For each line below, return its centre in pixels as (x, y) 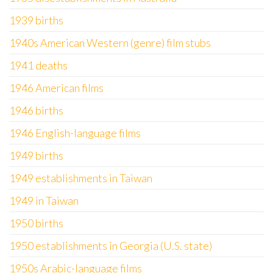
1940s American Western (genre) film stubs (110, 43)
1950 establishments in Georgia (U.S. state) (111, 246)
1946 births (36, 110)
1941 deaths (38, 65)
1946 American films (56, 88)
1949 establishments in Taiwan (81, 178)
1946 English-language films (75, 133)
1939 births (36, 20)
